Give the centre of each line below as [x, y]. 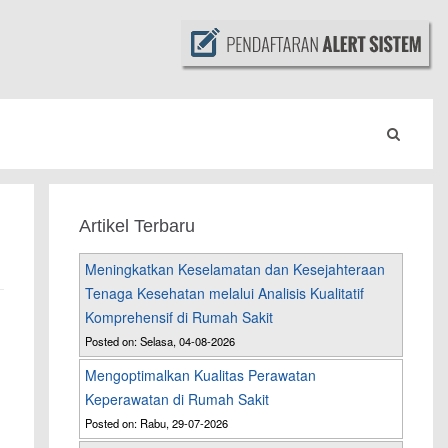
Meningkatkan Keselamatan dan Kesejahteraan [235, 269]
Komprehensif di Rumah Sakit [179, 317]
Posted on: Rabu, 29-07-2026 [157, 423]
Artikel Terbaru [137, 226]
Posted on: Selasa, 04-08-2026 [160, 341]
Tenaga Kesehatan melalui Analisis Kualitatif [225, 293]
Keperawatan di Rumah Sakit [177, 399]
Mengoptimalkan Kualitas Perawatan [201, 375]
